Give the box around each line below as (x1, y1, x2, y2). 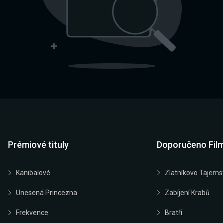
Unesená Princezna (16, 188, 77, 197)
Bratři (164, 208, 182, 217)
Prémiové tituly (8, 139, 69, 150)
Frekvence (16, 208, 48, 217)
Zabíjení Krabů (164, 188, 210, 197)
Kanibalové (16, 168, 50, 177)
